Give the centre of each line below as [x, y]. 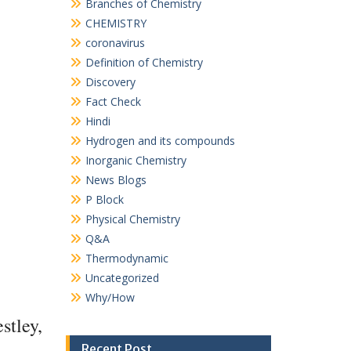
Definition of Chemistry [144, 62]
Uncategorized [122, 278]
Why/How [110, 297]
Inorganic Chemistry [136, 160]
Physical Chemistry [132, 219]
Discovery [110, 82]
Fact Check [113, 101]
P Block [104, 199]
